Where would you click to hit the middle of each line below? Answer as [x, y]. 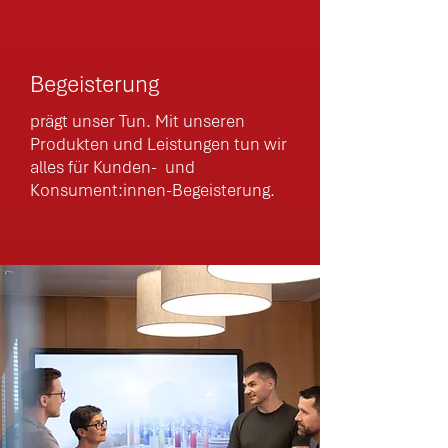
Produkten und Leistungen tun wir [158, 144]
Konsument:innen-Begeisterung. [152, 190]
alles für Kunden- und [114, 167]
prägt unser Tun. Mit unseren [137, 121]
